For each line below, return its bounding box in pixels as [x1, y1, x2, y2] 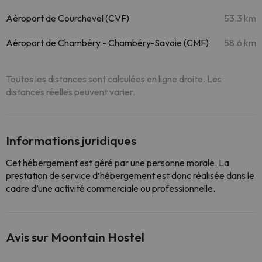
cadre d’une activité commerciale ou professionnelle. [6, 182, 215, 194]
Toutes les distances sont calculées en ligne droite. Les [6, 73, 222, 85]
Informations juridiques [6, 133, 136, 148]
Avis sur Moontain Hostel [6, 229, 144, 244]
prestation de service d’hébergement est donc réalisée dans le [6, 170, 254, 181]
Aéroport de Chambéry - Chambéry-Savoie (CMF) [6, 37, 209, 49]
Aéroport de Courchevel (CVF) [6, 12, 129, 24]
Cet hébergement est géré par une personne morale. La [6, 157, 229, 168]
